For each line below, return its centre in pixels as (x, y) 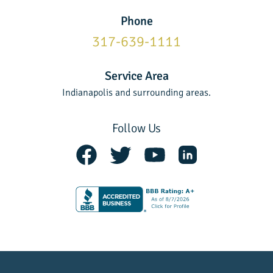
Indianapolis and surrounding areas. (136, 93)
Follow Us (136, 129)
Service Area (136, 76)
